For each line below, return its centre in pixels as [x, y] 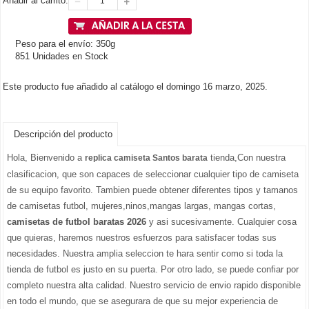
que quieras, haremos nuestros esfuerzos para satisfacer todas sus [142, 238]
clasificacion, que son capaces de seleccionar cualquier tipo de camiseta [153, 175]
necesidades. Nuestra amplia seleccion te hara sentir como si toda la [145, 254]
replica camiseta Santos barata [146, 158]
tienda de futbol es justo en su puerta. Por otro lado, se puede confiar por [153, 270]
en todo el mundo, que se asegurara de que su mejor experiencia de [142, 301]
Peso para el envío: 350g [65, 44]
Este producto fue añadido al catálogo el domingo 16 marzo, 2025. [135, 87]
